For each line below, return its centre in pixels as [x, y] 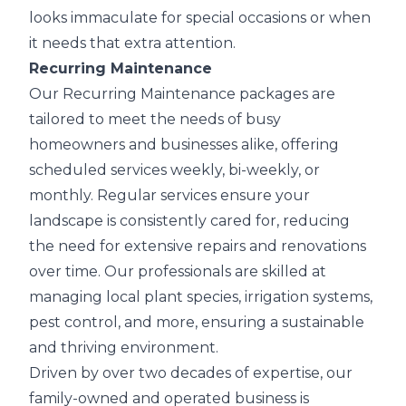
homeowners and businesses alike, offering [184, 145]
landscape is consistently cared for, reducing [189, 221]
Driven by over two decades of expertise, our [191, 373]
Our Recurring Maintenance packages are [182, 94]
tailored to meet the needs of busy [155, 120]
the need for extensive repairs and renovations [198, 246]
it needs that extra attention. [132, 43]
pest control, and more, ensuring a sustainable [197, 323]
